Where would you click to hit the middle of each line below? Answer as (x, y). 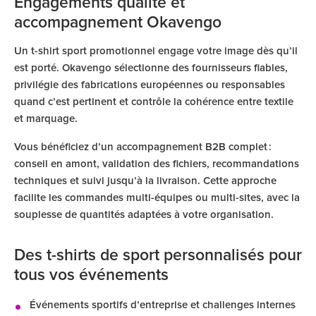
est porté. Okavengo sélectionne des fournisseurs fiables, (151, 68)
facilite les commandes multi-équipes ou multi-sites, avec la (157, 198)
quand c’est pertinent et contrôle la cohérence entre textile (154, 102)
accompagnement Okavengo (118, 23)
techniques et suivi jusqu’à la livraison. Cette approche (145, 181)
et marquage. (46, 119)
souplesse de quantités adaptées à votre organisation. (144, 215)
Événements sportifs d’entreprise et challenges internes (163, 305)
